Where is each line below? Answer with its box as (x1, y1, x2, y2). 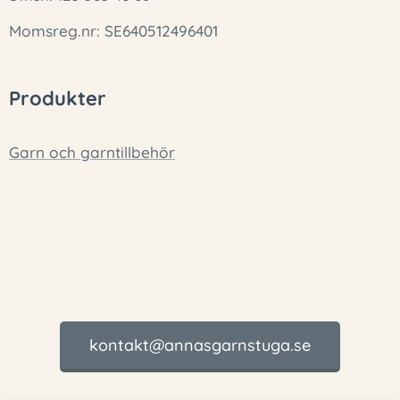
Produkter (9, 86, 106, 111)
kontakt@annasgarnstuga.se (89, 335, 311, 355)
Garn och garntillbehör (9, 143, 175, 162)
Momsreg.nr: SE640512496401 (9, 21, 218, 40)
